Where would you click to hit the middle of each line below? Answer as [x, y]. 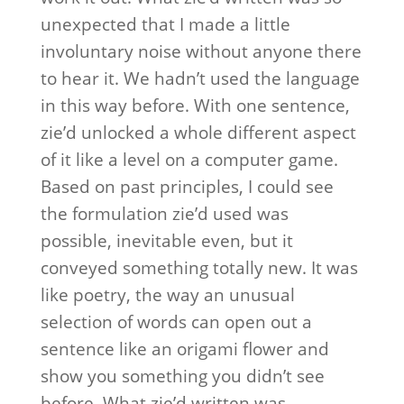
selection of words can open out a [176, 322]
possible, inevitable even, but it [166, 241]
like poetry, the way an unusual [167, 295]
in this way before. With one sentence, [195, 106]
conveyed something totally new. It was [199, 268]
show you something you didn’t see [182, 376]
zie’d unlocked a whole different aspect [198, 133]
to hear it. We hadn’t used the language [200, 78]
